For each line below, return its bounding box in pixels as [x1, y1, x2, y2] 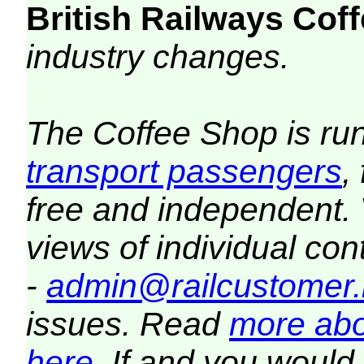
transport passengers [26, 152, 343, 190]
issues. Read [26, 305, 230, 343]
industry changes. [26, 37, 290, 76]
